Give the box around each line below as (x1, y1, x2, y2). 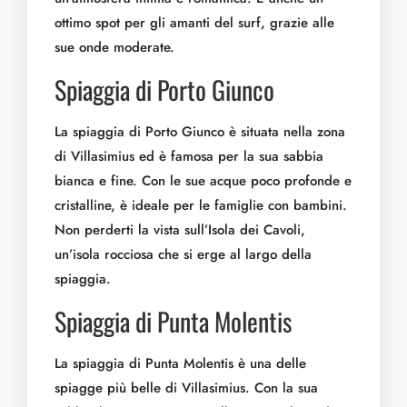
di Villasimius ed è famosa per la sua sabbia (55, 146, 323, 166)
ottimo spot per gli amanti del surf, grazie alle (55, 13, 334, 33)
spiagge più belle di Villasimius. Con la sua (55, 378, 318, 398)
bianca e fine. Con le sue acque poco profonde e (55, 171, 352, 191)
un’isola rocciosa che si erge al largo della (55, 244, 312, 264)
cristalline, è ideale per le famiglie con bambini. (55, 195, 347, 215)
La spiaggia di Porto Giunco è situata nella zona (55, 122, 345, 142)
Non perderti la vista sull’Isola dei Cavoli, (55, 220, 305, 240)
